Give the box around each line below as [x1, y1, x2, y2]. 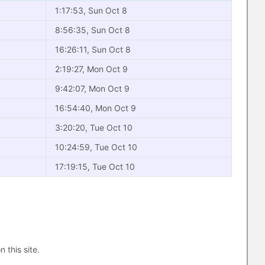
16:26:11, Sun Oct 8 [55, 44, 131, 54]
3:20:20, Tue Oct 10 [55, 122, 132, 132]
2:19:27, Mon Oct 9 [55, 64, 128, 74]
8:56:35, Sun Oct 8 [55, 25, 130, 35]
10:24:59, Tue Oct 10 [55, 142, 137, 152]
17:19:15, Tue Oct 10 [55, 161, 135, 172]
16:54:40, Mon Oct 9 [55, 103, 136, 113]
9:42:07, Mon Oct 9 [55, 83, 130, 93]
